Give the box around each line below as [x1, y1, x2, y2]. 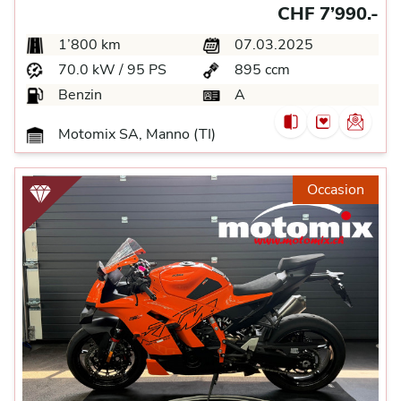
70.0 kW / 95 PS [55, 59, 166, 80]
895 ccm [231, 59, 290, 80]
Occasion [307, 179, 364, 200]
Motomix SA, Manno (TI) [55, 124, 216, 144]
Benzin [55, 84, 102, 105]
